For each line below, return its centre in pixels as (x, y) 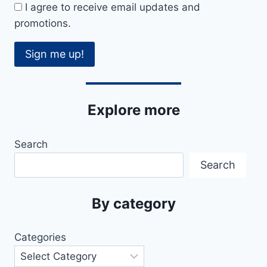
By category (133, 203)
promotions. (43, 23)
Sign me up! (55, 54)
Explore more (133, 110)
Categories (40, 237)
